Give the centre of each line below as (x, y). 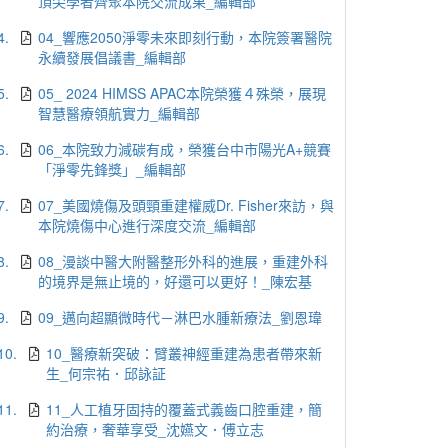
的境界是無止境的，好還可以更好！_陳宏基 (175, 281)
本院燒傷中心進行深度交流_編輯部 (147, 225)
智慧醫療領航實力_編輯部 (119, 113)
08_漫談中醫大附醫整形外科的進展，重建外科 (183, 261)
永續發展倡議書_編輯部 (112, 57)
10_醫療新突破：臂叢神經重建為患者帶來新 (184, 353)
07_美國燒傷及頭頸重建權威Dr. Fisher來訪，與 (186, 205)
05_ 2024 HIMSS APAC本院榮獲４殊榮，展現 (182, 93)
